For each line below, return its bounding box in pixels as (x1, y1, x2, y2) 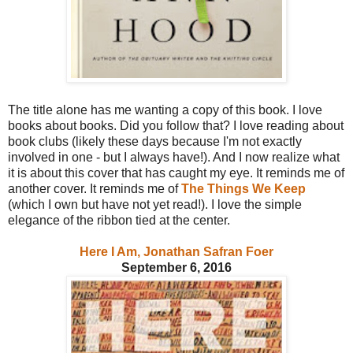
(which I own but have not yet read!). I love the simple (8, 197, 302, 211)
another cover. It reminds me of (8, 181, 181, 195)
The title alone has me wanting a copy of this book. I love (8, 102, 322, 117)
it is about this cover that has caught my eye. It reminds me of (8, 165, 344, 180)
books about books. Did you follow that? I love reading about (8, 118, 344, 132)
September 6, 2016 (121, 260, 232, 274)
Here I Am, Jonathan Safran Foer (80, 244, 273, 258)
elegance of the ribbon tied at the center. (8, 213, 233, 227)
